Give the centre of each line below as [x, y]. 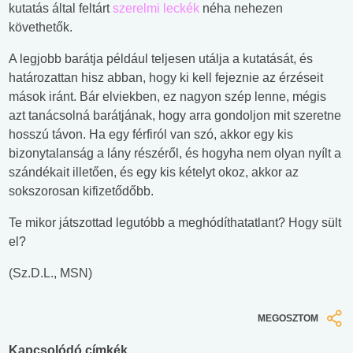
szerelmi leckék [156, 9]
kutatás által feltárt [61, 9]
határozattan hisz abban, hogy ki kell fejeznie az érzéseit [166, 78]
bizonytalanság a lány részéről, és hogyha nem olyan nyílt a [175, 154]
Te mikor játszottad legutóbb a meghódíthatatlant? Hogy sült [175, 223]
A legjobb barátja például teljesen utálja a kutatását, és [161, 59]
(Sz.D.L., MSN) [50, 273]
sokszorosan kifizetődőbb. [81, 191]
